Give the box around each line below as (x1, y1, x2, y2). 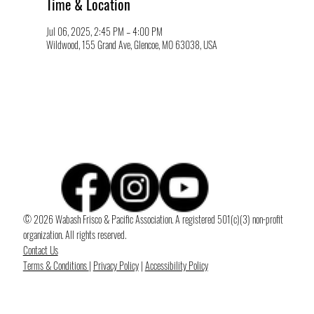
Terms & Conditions (22, 258, 89, 273)
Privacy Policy (93, 258, 139, 273)
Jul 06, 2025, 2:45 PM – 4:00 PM (46, 24, 163, 39)
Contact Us (22, 243, 58, 258)
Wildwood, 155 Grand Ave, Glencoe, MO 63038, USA (46, 37, 217, 52)
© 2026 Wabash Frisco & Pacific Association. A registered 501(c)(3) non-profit (22, 212, 283, 227)
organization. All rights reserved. (22, 227, 126, 243)
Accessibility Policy (144, 258, 208, 273)
